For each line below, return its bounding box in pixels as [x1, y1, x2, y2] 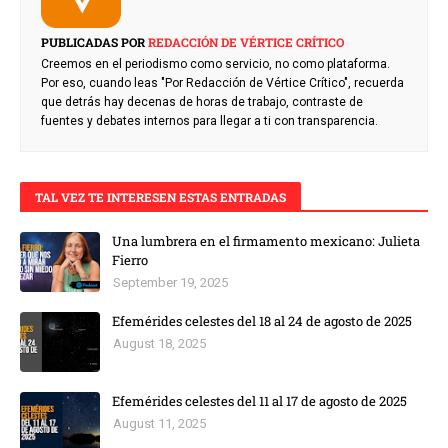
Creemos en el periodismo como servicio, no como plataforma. [41, 56, 390, 71]
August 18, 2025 [113, 335, 206, 351]
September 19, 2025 [113, 274, 228, 290]
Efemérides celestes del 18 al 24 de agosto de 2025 [112, 311, 412, 330]
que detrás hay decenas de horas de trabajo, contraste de [41, 94, 363, 109]
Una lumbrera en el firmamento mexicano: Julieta [112, 231, 420, 250]
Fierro [112, 250, 148, 269]
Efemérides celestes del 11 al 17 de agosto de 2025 [112, 391, 407, 410]
